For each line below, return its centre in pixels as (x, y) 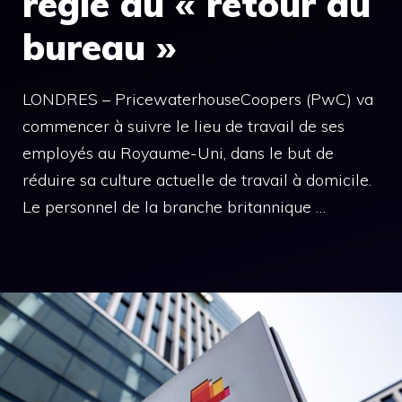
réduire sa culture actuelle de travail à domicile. (197, 180)
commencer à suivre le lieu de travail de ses (184, 126)
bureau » (100, 47)
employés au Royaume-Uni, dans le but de (178, 153)
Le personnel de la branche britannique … (174, 207)
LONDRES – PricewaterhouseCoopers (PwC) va (198, 99)
